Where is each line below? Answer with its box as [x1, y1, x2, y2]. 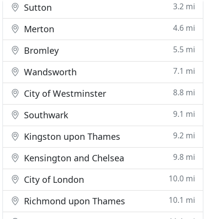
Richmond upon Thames [22, 195, 126, 207]
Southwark [22, 109, 69, 121]
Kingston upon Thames [22, 131, 121, 142]
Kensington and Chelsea [22, 152, 125, 164]
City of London [22, 174, 85, 185]
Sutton [22, 1, 52, 13]
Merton [22, 23, 55, 35]
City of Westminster [22, 88, 107, 99]
